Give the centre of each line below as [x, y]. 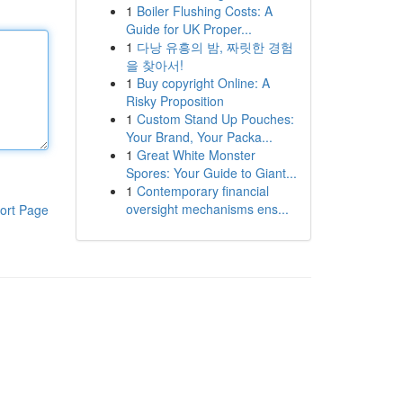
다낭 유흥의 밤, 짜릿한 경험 [215, 47]
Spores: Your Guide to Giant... [211, 173]
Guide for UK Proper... [188, 29]
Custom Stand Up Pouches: [215, 119]
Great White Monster [196, 155]
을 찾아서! [154, 65]
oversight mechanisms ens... [207, 209]
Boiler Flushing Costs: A [204, 11]
